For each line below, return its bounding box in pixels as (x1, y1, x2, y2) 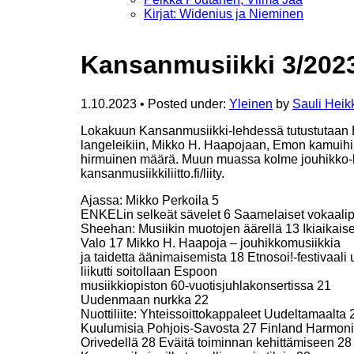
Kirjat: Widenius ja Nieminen (144, 6, 303, 21)
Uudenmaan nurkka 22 (81, 292, 209, 307)
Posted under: (148, 96, 229, 111)
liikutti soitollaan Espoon (81, 264, 217, 278)
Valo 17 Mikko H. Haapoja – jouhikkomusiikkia (81, 235, 341, 250)
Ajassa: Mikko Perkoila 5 (81, 193, 219, 207)
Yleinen (229, 96, 273, 111)
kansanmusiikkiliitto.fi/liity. (81, 166, 224, 180)
